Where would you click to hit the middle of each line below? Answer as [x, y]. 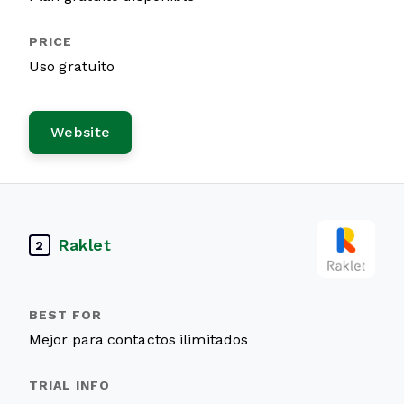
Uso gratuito [72, 66]
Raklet [84, 245]
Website [81, 132]
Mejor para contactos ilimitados [139, 340]
